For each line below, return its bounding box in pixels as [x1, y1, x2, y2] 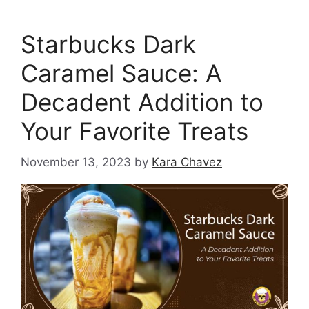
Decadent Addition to [21, 88, 263, 117]
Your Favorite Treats [21, 117, 248, 146]
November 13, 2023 [21, 154, 131, 169]
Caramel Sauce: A [21, 59, 222, 88]
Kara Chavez [152, 154, 222, 169]
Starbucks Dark [21, 30, 196, 59]
